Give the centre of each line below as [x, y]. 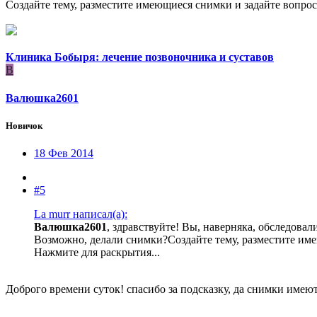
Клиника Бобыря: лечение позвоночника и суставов [140, 57]
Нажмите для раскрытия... [97, 252]
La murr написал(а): [81, 214]
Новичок [24, 125]
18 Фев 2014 [64, 153]
